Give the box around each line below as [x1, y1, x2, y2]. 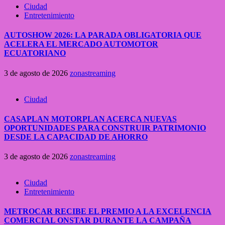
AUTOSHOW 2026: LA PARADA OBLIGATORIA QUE [4, 31, 201, 40]
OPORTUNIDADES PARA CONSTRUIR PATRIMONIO [4, 123, 206, 132]
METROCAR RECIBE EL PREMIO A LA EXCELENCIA [4, 207, 211, 216]
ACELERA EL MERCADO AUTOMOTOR [4, 40, 158, 49]
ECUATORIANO [4, 49, 66, 58]
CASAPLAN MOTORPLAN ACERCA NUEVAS [4, 114, 177, 123]
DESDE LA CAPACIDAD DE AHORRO [4, 132, 148, 141]
